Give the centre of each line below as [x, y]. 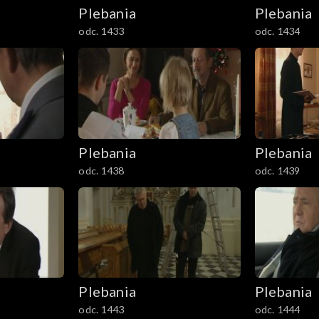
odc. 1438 [101, 170]
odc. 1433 [101, 31]
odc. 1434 [277, 31]
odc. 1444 [277, 310]
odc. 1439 [277, 170]
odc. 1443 [101, 310]
